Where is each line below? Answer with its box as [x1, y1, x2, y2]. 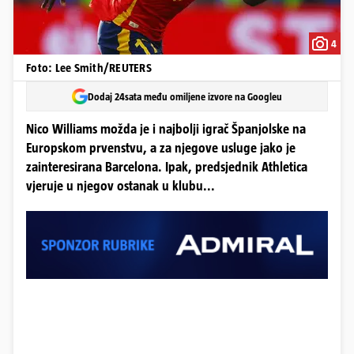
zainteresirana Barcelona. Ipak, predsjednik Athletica [26, 160, 307, 175]
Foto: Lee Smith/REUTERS [26, 61, 152, 74]
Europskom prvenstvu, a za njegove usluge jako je [26, 141, 296, 156]
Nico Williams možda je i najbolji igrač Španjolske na [26, 122, 306, 137]
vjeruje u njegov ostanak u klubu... [26, 179, 215, 194]
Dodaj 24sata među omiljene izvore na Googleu [88, 90, 282, 103]
